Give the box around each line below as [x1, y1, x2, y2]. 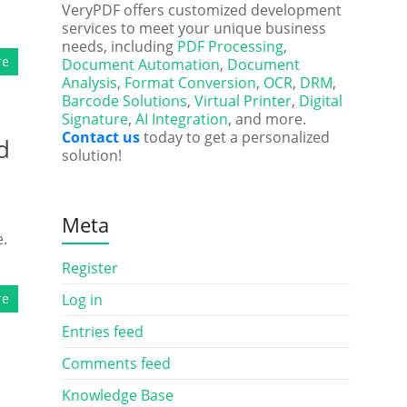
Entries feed [61, 322, 144, 342]
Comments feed [61, 353, 171, 373]
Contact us [61, 127, 140, 147]
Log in [61, 290, 103, 310]
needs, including [61, 36, 177, 56]
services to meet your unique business [61, 18, 326, 38]
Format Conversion [124, 73, 256, 93]
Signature [61, 109, 128, 129]
